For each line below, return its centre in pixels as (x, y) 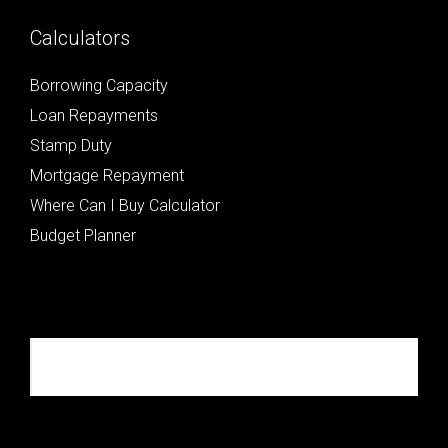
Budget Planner (83, 236)
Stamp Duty (71, 146)
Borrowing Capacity (99, 86)
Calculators (80, 38)
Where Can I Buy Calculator (125, 206)
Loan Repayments (94, 116)
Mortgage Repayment (107, 176)
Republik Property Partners (164, 367)
